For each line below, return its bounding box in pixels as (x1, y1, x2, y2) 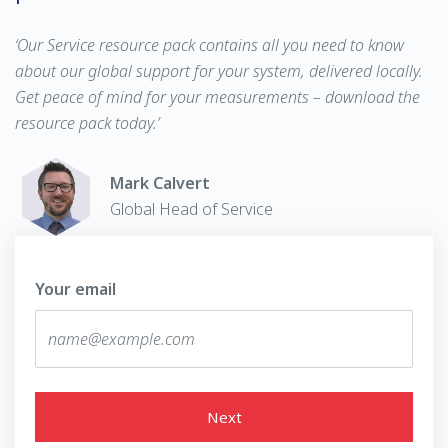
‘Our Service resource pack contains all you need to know (15, 33, 404, 56)
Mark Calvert (110, 171, 210, 194)
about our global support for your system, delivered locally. (15, 59, 423, 82)
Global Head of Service (110, 197, 273, 220)
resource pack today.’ (15, 111, 159, 134)
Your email (35, 277, 116, 300)
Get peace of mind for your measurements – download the (15, 85, 420, 108)
